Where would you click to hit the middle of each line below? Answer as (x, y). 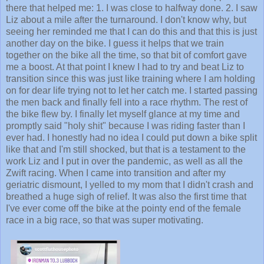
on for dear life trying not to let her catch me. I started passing (132, 90)
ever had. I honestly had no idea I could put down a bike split (131, 137)
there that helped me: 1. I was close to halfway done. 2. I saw (132, 8)
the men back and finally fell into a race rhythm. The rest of (127, 102)
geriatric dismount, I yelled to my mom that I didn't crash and (130, 184)
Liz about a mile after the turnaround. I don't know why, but (126, 19)
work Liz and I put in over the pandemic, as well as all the (124, 161)
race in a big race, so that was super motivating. (106, 220)
